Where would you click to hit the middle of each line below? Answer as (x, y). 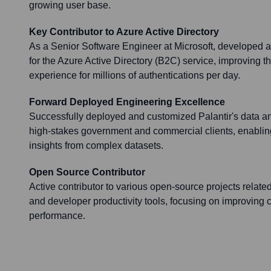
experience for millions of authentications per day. (135, 76)
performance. (57, 216)
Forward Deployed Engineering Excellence (127, 102)
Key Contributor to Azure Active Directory (124, 32)
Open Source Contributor (87, 172)
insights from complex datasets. (96, 146)
